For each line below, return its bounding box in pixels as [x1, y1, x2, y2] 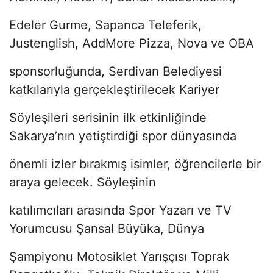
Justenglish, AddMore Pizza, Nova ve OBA [9, 35, 254, 51]
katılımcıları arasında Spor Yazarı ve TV [9, 202, 232, 218]
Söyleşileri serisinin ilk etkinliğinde [9, 110, 207, 125]
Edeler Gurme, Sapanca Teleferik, [9, 17, 202, 32]
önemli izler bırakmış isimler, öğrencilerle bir [9, 156, 261, 171]
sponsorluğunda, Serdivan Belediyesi [9, 63, 222, 79]
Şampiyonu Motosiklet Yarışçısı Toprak [9, 249, 230, 264]
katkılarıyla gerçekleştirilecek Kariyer [9, 82, 219, 97]
